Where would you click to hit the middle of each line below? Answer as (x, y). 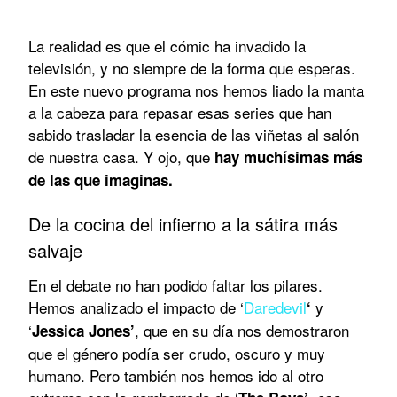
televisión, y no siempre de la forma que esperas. (192, 67)
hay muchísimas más (288, 156)
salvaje (55, 250)
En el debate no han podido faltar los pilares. (175, 284)
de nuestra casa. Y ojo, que (121, 156)
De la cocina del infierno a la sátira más (183, 223)
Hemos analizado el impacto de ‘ (136, 307)
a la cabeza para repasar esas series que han (180, 112)
